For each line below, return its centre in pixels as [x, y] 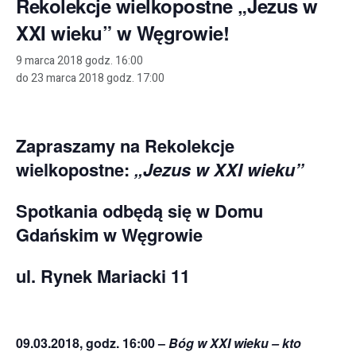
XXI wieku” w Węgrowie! [123, 33]
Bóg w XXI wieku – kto [235, 343]
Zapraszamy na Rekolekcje [125, 145]
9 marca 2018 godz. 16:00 [79, 61]
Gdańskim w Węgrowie [109, 234]
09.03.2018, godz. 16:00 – [92, 343]
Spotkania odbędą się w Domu [139, 210]
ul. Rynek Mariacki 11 [103, 275]
